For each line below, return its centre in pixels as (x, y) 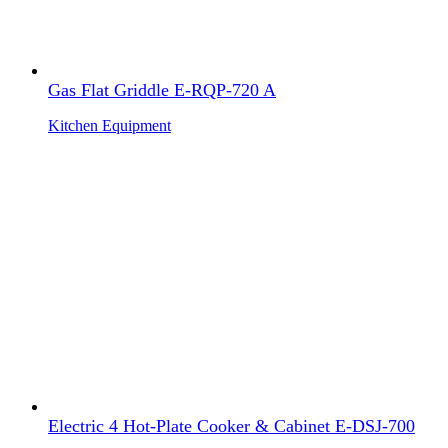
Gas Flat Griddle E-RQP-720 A (162, 89)
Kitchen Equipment (109, 125)
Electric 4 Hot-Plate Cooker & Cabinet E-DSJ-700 (231, 425)
